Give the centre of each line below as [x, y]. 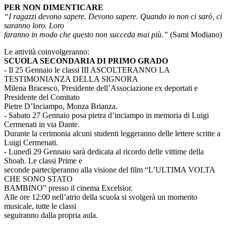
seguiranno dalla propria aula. [51, 215]
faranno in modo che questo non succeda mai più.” [86, 35]
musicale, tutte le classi [40, 206]
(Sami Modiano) [195, 35]
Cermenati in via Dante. [42, 125]
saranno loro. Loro [34, 26]
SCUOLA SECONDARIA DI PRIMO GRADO [86, 61]
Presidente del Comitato [42, 97]
